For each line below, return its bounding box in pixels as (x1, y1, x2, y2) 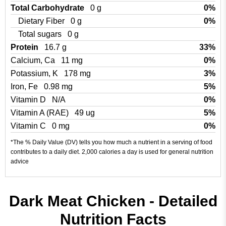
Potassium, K (11, 69, 60, 78)
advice (11, 158, 29, 165)
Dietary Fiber (18, 17, 67, 25)
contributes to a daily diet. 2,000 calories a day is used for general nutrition (11, 148, 213, 155)
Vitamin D (11, 95, 48, 104)
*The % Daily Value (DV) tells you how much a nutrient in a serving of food (11, 139, 212, 146)
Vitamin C (11, 122, 48, 130)
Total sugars (18, 30, 64, 38)
